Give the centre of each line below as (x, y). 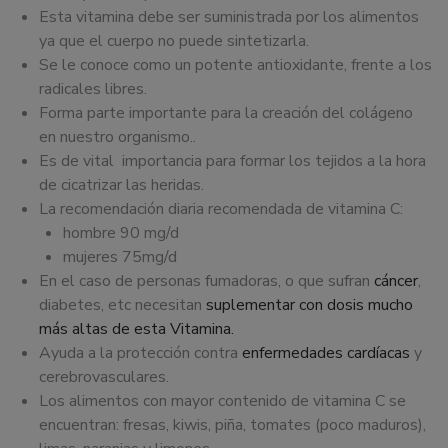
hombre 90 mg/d (121, 233)
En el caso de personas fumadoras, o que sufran (206, 281)
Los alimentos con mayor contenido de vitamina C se (222, 401)
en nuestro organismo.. (117, 137)
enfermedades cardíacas (326, 353)
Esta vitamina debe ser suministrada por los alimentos (229, 17)
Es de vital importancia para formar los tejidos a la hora (232, 161)
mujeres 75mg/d (120, 257)
